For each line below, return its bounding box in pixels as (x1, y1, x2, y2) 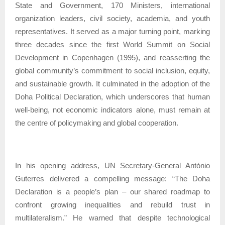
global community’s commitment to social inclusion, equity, (15, 66, 210, 75)
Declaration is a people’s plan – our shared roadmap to (15, 187, 210, 196)
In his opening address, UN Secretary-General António (15, 161, 210, 170)
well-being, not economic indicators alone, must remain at (15, 105, 210, 114)
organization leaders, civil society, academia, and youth (15, 14, 210, 23)
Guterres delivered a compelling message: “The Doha (15, 174, 210, 183)
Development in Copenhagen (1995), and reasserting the (15, 53, 210, 62)
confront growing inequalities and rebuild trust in (15, 200, 210, 209)
